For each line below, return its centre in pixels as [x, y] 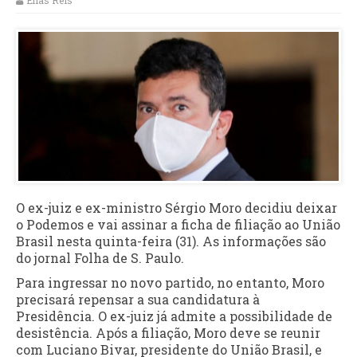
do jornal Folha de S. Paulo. [100, 257]
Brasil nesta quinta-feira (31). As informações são [171, 241]
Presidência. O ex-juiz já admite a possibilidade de [174, 316]
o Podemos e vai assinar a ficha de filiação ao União [178, 224]
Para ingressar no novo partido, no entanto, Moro [170, 282]
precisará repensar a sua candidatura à [138, 299]
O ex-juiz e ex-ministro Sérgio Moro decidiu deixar [177, 207]
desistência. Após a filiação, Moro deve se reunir [168, 332]
